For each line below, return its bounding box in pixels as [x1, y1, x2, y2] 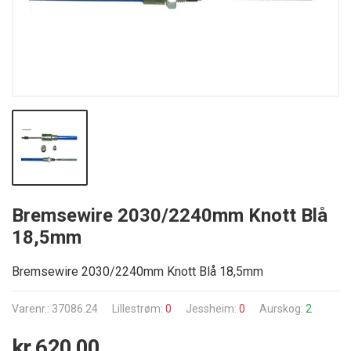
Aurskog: [259, 302, 306, 315]
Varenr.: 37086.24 [12, 302, 98, 315]
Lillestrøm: [112, 302, 165, 315]
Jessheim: [186, 302, 239, 315]
